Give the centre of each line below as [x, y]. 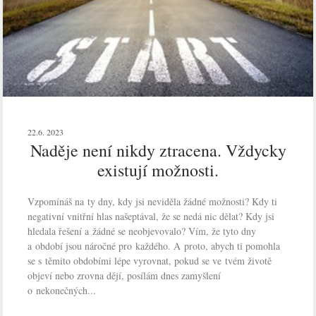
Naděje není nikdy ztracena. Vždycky [158, 150]
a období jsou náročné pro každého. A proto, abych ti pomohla [154, 245]
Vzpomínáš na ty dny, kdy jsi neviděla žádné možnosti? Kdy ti [153, 201]
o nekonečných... [62, 290]
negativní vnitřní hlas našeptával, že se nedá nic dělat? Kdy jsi [151, 216]
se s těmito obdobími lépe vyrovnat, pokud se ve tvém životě [150, 260]
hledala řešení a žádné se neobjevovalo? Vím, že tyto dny [142, 231]
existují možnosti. [158, 170]
